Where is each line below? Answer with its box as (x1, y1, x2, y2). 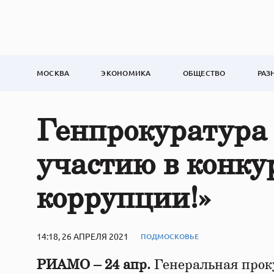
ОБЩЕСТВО (182, 68, 226, 78)
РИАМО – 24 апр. (37, 258, 150, 272)
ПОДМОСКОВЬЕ (141, 231, 199, 242)
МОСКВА (37, 68, 70, 78)
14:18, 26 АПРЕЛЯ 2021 (37, 231, 128, 242)
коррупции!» (37, 185, 210, 214)
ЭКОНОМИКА (101, 68, 151, 78)
